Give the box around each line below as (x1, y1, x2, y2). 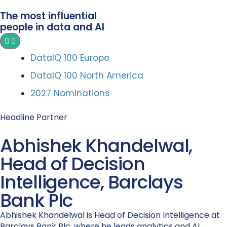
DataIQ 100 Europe (30, 52, 109, 64)
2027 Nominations (30, 87, 109, 99)
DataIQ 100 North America (30, 69, 143, 82)
